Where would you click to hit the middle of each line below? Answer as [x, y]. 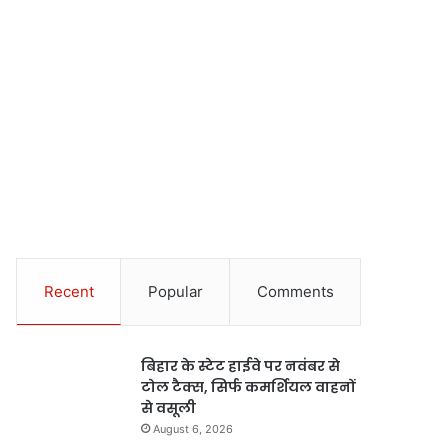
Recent [68, 291]
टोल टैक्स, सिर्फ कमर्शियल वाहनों [248, 387]
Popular [175, 291]
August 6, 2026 [193, 429]
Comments [295, 291]
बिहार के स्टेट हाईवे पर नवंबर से [241, 366]
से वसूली [169, 408]
